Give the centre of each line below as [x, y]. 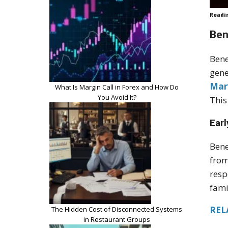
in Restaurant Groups [117, 219]
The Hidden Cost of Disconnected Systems [117, 209]
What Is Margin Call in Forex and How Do [117, 87]
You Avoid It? [117, 97]
